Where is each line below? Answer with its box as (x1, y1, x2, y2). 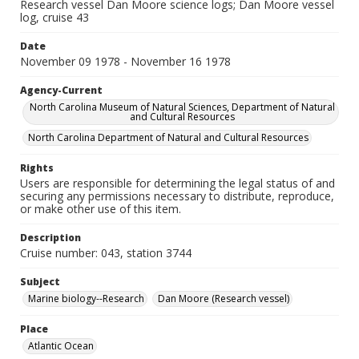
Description (20, 231, 81, 244)
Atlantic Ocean (28, 339, 94, 353)
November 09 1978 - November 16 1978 (20, 54, 231, 69)
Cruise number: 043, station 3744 (20, 245, 192, 260)
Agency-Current (20, 83, 103, 97)
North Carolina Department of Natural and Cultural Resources (28, 131, 309, 144)
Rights (20, 161, 54, 175)
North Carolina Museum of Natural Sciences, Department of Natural (29, 100, 335, 114)
